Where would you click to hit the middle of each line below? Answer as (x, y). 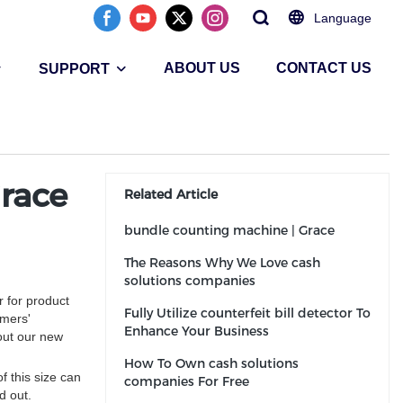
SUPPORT (74, 69)
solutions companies (190, 281)
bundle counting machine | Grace (229, 230)
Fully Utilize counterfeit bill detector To (247, 313)
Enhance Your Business (197, 331)
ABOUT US (202, 68)
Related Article (171, 194)
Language (343, 18)
